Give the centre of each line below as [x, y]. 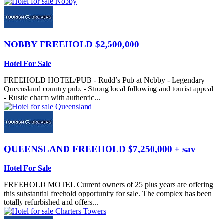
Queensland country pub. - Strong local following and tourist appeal [109, 88]
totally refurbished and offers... [51, 202]
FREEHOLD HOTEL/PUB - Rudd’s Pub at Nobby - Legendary [104, 80]
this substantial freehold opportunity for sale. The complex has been [108, 193]
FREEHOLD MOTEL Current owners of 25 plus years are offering [109, 184]
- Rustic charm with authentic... [52, 97]
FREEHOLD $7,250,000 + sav [134, 149]
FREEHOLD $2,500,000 [89, 44]
